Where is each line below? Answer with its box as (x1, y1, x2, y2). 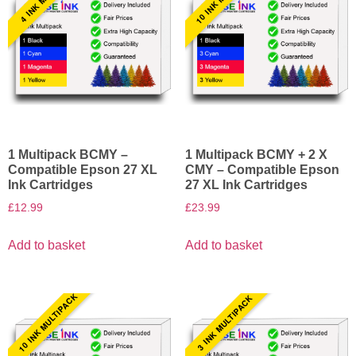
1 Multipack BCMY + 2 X (184, 148, 327, 162)
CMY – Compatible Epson (184, 163, 339, 177)
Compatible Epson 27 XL (8, 163, 157, 177)
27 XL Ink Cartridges (184, 178, 308, 192)
